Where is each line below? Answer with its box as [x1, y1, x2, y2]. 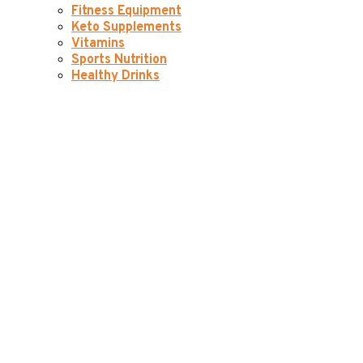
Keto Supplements [71, 19, 181, 36]
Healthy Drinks [71, 68, 160, 85]
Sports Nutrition [71, 52, 167, 69]
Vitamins [71, 36, 125, 53]
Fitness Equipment [71, 3, 181, 20]
